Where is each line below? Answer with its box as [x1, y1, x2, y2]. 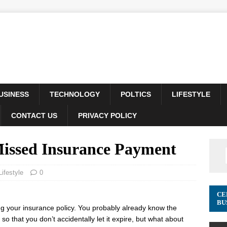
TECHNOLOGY [50, 90, 100, 98]
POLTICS [121, 90, 151, 98]
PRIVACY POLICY [78, 111, 137, 120]
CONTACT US [11, 111, 57, 120]
